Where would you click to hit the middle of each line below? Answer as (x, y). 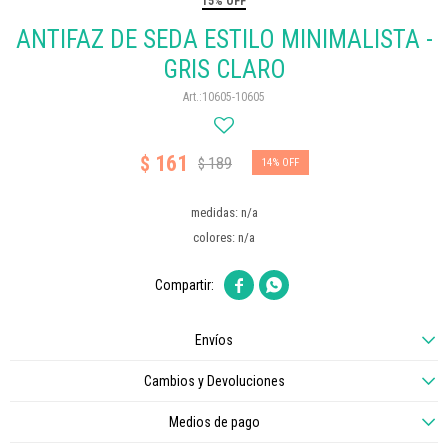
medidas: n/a (224, 212)
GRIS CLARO (224, 69)
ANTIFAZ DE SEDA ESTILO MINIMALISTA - (224, 39)
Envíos (214, 340)
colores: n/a (224, 237)
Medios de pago (214, 422)
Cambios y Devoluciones (214, 381)
